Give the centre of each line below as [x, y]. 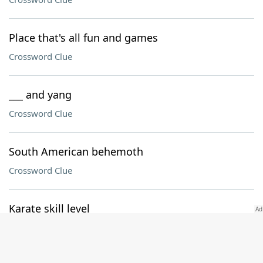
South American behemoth [76, 151]
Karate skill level [49, 208]
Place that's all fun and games [83, 38]
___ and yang [40, 95]
